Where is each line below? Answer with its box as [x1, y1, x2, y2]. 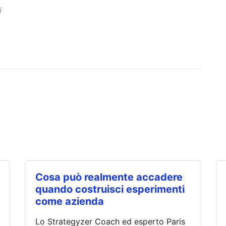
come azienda [35, 195, 104, 208]
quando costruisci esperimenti [35, 183, 185, 196]
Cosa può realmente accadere [35, 171, 183, 184]
